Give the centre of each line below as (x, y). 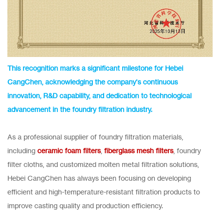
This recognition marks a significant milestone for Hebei (95, 68)
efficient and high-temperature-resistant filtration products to (104, 192)
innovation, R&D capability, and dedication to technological (99, 95)
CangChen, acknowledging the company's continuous (93, 82)
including (22, 150)
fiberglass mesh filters (139, 150)
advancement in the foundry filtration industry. (80, 109)
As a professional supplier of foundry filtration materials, (95, 137)
